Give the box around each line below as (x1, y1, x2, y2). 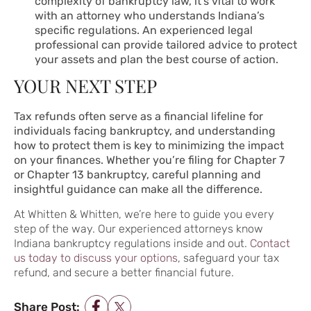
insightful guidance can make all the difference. (14, 183, 262, 196)
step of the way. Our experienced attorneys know (14, 222, 263, 236)
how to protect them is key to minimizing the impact (14, 139, 284, 153)
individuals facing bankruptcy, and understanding (14, 124, 276, 138)
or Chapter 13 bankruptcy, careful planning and (14, 168, 261, 182)
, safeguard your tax (178, 251, 279, 265)
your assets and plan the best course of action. (35, 53, 278, 67)
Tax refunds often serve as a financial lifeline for (14, 110, 263, 124)
